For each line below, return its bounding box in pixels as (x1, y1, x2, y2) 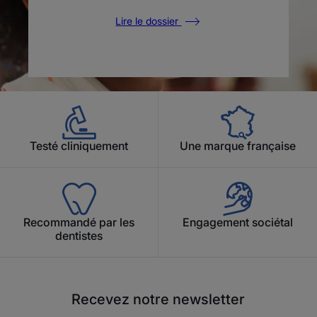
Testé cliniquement (30, 139, 128, 154)
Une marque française (180, 139, 296, 154)
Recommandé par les (23, 215, 134, 230)
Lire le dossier (115, 14, 182, 27)
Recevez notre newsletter (71, 291, 246, 309)
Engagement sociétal (183, 215, 293, 230)
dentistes (55, 229, 103, 243)
